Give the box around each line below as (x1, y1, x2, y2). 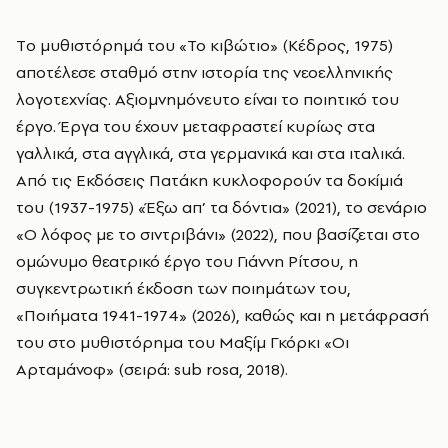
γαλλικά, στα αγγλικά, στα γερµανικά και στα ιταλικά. (16, 142, 405, 165)
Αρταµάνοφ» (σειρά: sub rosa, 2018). (16, 358, 292, 381)
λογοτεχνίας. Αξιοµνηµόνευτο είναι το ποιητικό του (16, 88, 399, 111)
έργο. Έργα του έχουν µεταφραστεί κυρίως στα (16, 115, 375, 138)
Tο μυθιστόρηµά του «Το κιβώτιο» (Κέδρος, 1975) (16, 34, 393, 57)
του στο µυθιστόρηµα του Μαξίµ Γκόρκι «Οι (16, 331, 349, 354)
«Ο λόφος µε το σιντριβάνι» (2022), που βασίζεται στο (16, 223, 420, 246)
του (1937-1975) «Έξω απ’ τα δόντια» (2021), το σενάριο (16, 196, 427, 219)
